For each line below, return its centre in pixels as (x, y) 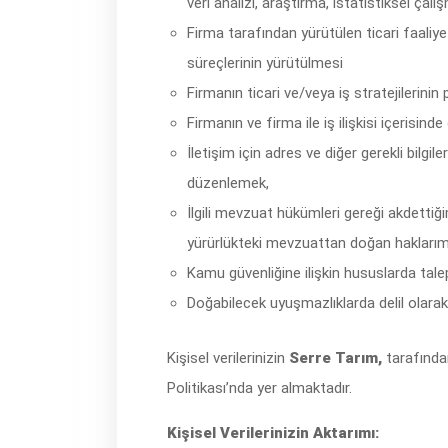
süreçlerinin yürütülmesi (265, 63)
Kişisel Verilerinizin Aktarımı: (273, 433)
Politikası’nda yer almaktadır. (259, 388)
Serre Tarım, (335, 358)
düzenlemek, (228, 183)
